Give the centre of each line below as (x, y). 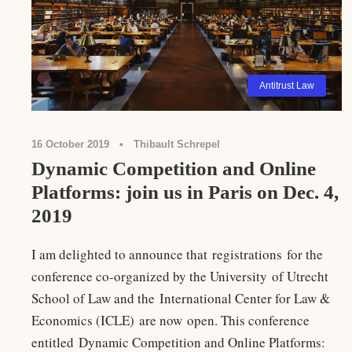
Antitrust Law (286, 86)
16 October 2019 (70, 145)
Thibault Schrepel (177, 145)
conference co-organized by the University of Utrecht (180, 277)
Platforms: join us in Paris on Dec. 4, (185, 192)
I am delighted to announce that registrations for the (177, 255)
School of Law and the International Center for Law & (181, 299)
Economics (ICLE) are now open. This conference (170, 321)
